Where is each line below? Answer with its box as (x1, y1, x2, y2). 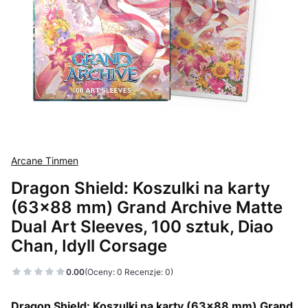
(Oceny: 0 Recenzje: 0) (85, 266, 173, 277)
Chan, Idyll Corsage (11, 235, 167, 256)
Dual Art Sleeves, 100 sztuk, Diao (11, 216, 274, 236)
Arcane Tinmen (11, 155, 78, 166)
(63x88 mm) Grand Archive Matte (11, 197, 283, 217)
